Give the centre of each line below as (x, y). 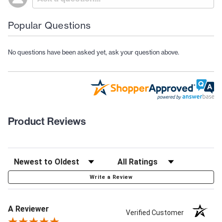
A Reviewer (28, 209)
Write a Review (111, 177)
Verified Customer (157, 212)
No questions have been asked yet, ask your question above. (94, 52)
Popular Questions (50, 25)
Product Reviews (47, 121)
